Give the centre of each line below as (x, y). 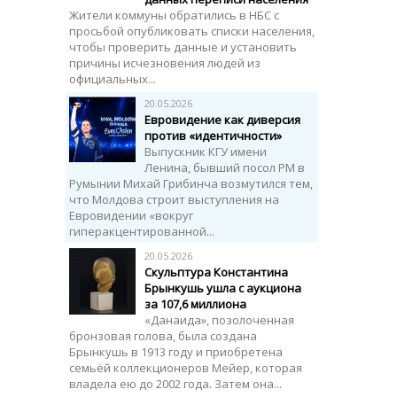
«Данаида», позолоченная (219, 320)
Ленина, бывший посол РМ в (225, 167)
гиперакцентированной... (142, 231)
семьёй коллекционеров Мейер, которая (186, 368)
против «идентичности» (213, 136)
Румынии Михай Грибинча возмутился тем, (191, 183)
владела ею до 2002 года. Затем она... (175, 384)
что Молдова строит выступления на (174, 199)
